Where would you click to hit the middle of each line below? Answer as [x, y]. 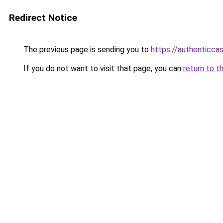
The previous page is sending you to [86, 50]
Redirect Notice [43, 18]
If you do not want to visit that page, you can [102, 68]
